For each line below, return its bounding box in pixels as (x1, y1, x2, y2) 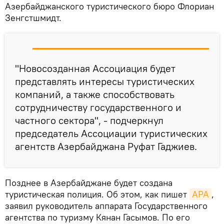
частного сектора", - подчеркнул (15, 114, 163, 127)
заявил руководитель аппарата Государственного (5, 200, 207, 212)
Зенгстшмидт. (5, 12, 61, 24)
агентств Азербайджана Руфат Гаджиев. (15, 140, 197, 153)
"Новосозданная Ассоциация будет (15, 62, 175, 75)
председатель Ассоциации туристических (15, 127, 207, 140)
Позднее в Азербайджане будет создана (5, 177, 172, 189)
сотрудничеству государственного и (15, 101, 181, 114)
